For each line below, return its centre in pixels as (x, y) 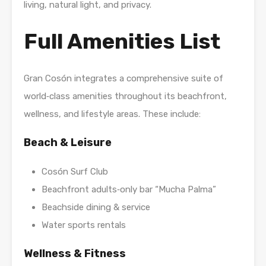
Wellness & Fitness (75, 254)
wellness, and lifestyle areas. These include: (112, 114)
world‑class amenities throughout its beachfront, (125, 96)
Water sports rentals (84, 225)
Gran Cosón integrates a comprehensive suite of (123, 79)
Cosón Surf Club (75, 172)
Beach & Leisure (68, 143)
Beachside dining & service (96, 208)
